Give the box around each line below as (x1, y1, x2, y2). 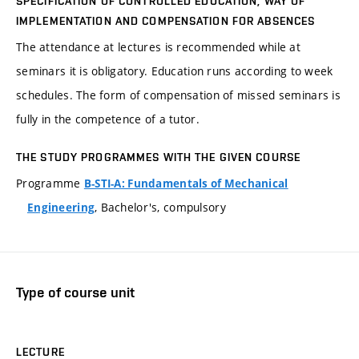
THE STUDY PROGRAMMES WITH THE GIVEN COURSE (16, 151, 301, 164)
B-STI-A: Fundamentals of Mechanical (83, 176, 288, 192)
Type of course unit (16, 284, 135, 301)
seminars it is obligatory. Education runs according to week (16, 63, 333, 79)
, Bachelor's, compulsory (95, 200, 226, 216)
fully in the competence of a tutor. (16, 111, 200, 127)
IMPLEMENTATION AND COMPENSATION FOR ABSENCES (16, 14, 316, 28)
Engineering (27, 200, 95, 216)
